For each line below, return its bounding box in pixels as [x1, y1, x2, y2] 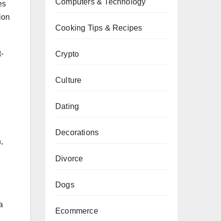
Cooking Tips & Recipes [55, 24, 143, 32]
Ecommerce [55, 207, 98, 215]
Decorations [55, 128, 99, 137]
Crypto [55, 50, 79, 58]
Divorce [55, 154, 83, 163]
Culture [55, 76, 82, 84]
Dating [55, 102, 79, 110]
